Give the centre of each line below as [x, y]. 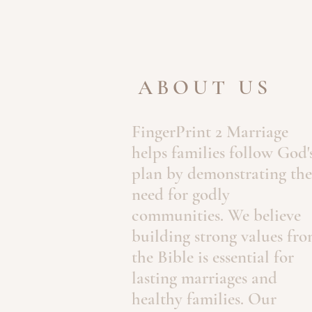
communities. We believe [216, 215]
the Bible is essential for [213, 257]
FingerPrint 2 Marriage [210, 132]
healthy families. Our [204, 299]
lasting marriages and [204, 278]
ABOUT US [205, 87]
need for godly [181, 194]
